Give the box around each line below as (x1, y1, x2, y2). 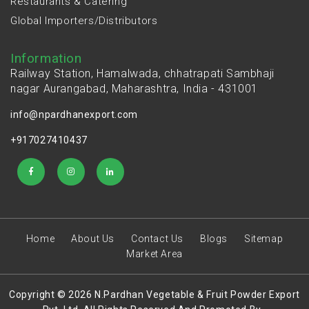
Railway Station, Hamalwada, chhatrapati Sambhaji (10, 66, 275, 80)
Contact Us (131, 232, 183, 244)
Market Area (126, 248, 183, 259)
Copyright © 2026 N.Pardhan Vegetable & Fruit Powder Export (9, 288, 300, 300)
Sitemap (244, 232, 283, 244)
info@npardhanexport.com (10, 108, 138, 120)
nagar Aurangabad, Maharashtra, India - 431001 (10, 81, 259, 95)
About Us (71, 232, 114, 244)
